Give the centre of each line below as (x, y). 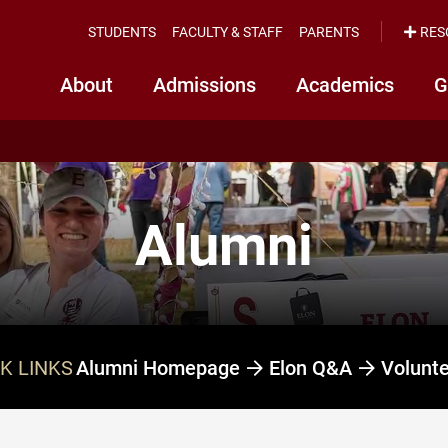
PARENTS (329, 31)
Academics (345, 84)
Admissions (204, 84)
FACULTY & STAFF (227, 31)
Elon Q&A (312, 367)
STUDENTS (122, 31)
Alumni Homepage (160, 367)
